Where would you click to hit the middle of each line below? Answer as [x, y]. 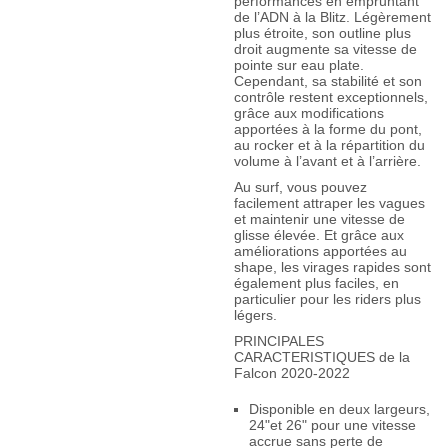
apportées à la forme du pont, [327, 129]
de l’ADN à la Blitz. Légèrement [332, 17]
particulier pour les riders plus [327, 299]
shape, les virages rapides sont [332, 267]
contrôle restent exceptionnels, [330, 97]
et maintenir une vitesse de [319, 219]
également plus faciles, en [316, 283]
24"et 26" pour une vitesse [332, 425]
